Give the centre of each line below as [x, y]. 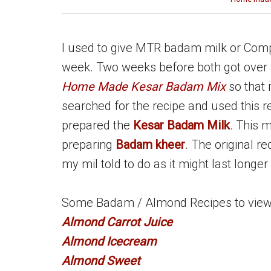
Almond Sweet [101, 261]
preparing [89, 145]
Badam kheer [150, 145]
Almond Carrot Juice [117, 222]
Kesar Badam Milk [181, 125]
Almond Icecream [109, 241]
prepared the [97, 125]
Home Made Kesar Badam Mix [145, 87]
